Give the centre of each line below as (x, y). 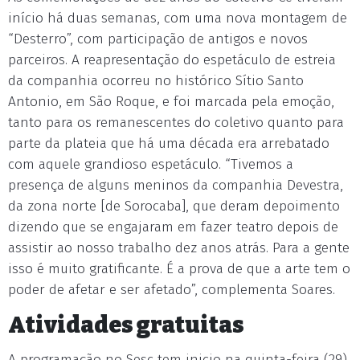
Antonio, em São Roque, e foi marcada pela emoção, (171, 101)
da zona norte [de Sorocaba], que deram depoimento (174, 206)
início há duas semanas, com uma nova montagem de (178, 18)
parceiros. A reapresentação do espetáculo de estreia (172, 59)
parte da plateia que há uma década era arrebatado (169, 143)
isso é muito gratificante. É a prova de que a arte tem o (179, 268)
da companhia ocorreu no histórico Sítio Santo (156, 80)
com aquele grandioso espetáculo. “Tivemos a (151, 164)
